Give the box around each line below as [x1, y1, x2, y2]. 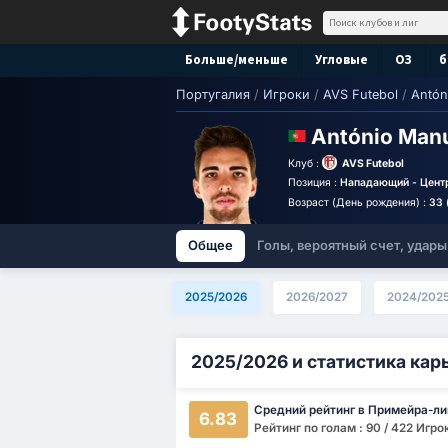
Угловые [315, 51, 368, 68]
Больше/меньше [185, 51, 288, 68]
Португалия [176, 87, 250, 102]
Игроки [263, 87, 310, 102]
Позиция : [288, 176, 341, 189]
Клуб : [288, 156, 320, 170]
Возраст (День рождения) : [288, 195, 430, 209]
